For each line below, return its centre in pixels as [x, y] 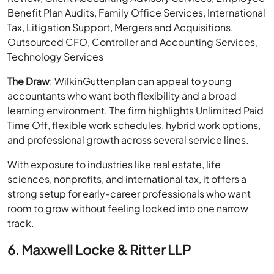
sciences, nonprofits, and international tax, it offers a [127, 179]
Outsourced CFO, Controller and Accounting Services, [133, 42]
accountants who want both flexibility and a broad [122, 96]
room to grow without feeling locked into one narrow [128, 209]
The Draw [29, 81]
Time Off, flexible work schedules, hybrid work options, [134, 125]
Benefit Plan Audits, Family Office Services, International [136, 13]
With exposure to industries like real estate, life [114, 165]
